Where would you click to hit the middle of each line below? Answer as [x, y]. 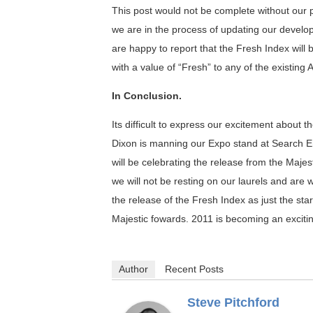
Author [133, 269]
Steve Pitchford [233, 302]
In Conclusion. [147, 95]
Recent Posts [194, 269]
